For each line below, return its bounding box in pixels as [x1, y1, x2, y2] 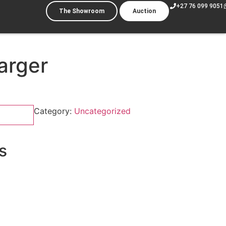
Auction [132, 8, 156, 15]
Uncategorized [74, 106, 131, 117]
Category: [33, 106, 74, 117]
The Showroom [59, 8, 104, 15]
